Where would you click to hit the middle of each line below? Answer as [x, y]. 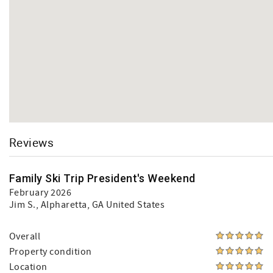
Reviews [32, 143]
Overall [25, 237]
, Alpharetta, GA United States [100, 205]
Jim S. [23, 205]
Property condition [51, 252]
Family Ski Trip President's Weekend [102, 179]
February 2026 [41, 193]
